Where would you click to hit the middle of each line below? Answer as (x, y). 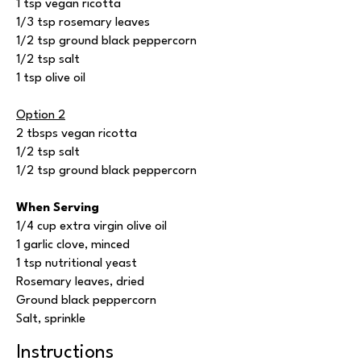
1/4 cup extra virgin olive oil (91, 227)
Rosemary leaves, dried (80, 282)
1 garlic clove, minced (73, 245)
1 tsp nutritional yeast (77, 264)
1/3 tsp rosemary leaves (83, 23)
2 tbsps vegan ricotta (77, 134)
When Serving (58, 208)
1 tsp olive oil (52, 79)
